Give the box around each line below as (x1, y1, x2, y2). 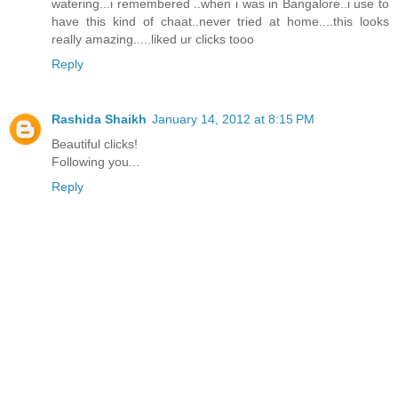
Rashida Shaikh (52, 112, 147, 127)
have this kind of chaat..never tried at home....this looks (52, 14, 389, 29)
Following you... (52, 155, 139, 170)
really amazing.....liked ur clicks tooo (52, 32, 254, 47)
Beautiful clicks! (52, 137, 138, 152)
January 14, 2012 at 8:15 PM (152, 112, 314, 127)
